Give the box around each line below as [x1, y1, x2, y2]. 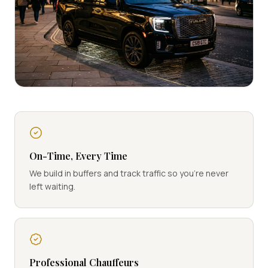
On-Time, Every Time [29, 150, 127, 162]
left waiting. [29, 181, 75, 192]
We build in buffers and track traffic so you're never [29, 167, 229, 179]
